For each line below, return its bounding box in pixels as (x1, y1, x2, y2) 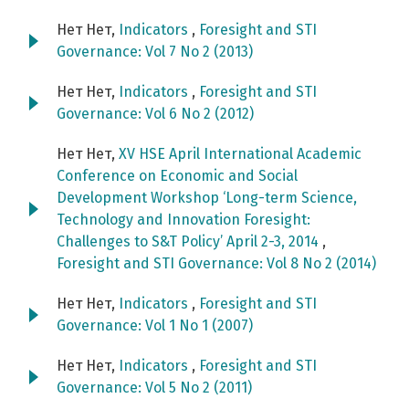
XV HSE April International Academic (119, 145, 362, 163)
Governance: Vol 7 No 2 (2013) (57, 43, 253, 61)
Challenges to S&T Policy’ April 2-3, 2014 (57, 233, 322, 251)
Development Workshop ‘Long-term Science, (57, 189, 357, 207)
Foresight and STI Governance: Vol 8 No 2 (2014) (57, 255, 376, 273)
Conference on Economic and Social (57, 167, 298, 185)
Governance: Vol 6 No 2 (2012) (57, 105, 254, 123)
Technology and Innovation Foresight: (57, 211, 310, 229)
